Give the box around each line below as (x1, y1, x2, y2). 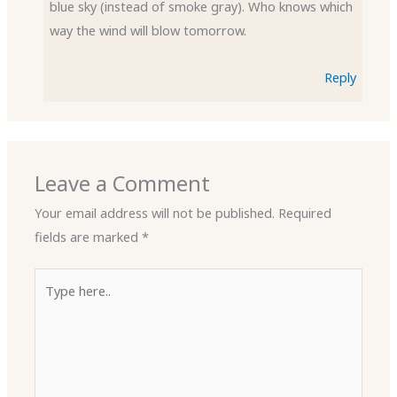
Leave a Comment (35, 169, 211, 198)
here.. (34, 293, 66, 312)
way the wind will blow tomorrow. (50, 21, 247, 40)
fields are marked (35, 228, 143, 246)
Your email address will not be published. (35, 204, 276, 222)
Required (278, 204, 332, 222)
